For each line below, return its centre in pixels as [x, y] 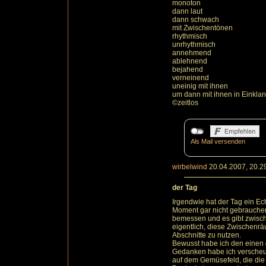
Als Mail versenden [218, 142]
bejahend [188, 70]
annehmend [192, 53]
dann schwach [196, 20]
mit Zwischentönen [202, 28]
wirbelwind [190, 167]
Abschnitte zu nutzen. [207, 235]
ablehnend [190, 61]
